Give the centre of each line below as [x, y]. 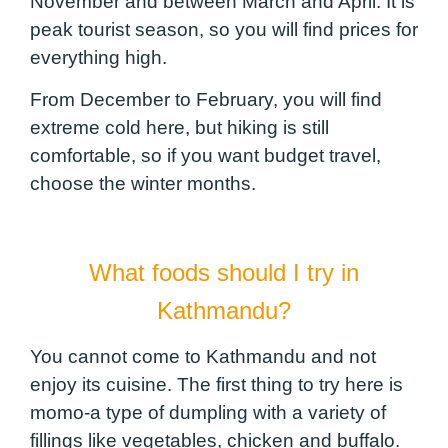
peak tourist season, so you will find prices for [224, 29]
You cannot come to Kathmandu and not [203, 357]
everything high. [101, 57]
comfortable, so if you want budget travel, [205, 156]
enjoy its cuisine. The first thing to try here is [216, 385]
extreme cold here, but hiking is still [179, 128]
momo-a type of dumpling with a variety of [208, 413]
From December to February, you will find [206, 100]
